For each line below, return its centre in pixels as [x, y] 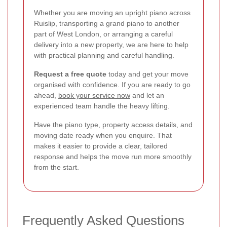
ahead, [46, 95]
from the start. [56, 167]
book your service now [94, 95]
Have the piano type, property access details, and [113, 124]
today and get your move [147, 74]
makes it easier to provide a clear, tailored [101, 146]
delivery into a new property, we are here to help [111, 44]
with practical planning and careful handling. [104, 55]
